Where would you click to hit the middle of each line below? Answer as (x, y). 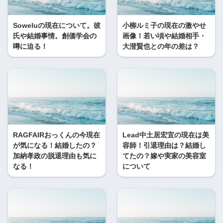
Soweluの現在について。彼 (57, 25)
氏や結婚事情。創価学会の (55, 36)
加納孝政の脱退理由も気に (55, 156)
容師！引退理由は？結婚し (164, 145)
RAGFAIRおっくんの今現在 (56, 135)
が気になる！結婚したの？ (55, 145)
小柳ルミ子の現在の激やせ (164, 25)
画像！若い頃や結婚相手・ (164, 36)
